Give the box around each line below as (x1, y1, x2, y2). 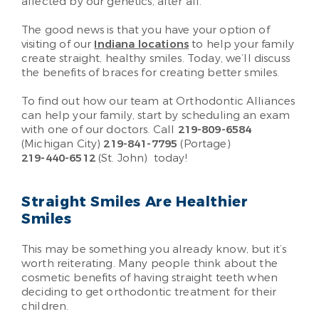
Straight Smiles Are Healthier (21, 192, 249, 211)
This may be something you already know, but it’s (21, 241, 287, 256)
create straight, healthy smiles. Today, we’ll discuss (21, 51, 290, 66)
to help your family (188, 36, 294, 51)
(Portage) (180, 136, 231, 151)
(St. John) (98, 150, 148, 165)
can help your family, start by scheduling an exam (21, 108, 291, 122)
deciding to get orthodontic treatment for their (21, 284, 277, 299)
